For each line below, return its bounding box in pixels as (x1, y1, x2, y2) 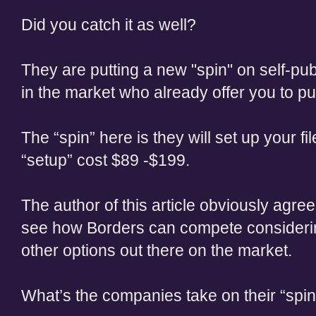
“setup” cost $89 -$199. (21, 151, 190, 169)
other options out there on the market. (21, 241, 292, 260)
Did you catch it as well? (21, 16, 196, 34)
